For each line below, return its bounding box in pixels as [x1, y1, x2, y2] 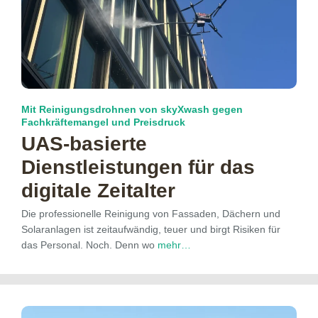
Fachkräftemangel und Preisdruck [21, 116, 185, 128]
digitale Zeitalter [21, 179, 175, 202]
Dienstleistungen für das [21, 155, 255, 178]
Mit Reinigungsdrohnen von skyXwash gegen [21, 103, 243, 115]
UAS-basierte [21, 132, 147, 155]
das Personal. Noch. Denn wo [21, 238, 158, 251]
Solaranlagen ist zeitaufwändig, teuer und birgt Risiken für [21, 223, 280, 235]
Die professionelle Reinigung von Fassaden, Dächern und [21, 207, 280, 219]
